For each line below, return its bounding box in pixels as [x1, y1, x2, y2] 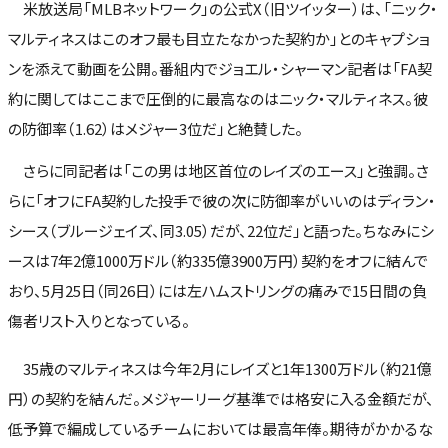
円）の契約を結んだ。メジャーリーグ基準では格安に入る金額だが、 [8, 387, 434, 409]
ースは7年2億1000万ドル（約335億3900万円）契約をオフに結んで [8, 249, 428, 271]
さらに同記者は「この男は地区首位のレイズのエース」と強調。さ [8, 159, 429, 181]
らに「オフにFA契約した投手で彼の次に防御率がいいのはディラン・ [8, 189, 436, 211]
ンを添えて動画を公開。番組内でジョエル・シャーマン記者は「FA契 [8, 58, 432, 80]
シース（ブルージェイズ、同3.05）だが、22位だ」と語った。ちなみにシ [8, 219, 434, 241]
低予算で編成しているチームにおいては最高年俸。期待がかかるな [8, 417, 433, 439]
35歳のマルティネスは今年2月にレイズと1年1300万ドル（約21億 [8, 357, 432, 379]
